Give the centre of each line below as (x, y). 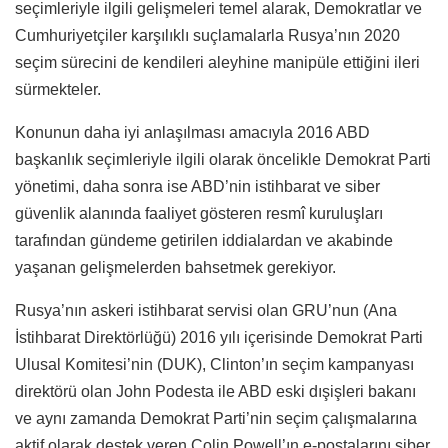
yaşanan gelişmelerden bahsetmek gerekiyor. (175, 267)
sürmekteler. (58, 89)
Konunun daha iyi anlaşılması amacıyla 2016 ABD (192, 132)
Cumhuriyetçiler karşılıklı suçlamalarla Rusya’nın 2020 (207, 35)
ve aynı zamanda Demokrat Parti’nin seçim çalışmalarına (216, 418)
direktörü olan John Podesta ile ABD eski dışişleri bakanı (215, 391)
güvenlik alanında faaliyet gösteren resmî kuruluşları (199, 213)
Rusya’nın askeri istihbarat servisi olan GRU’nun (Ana (206, 310)
